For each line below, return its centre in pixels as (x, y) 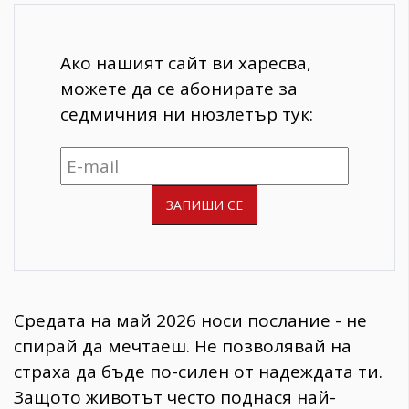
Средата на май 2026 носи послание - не (190, 321)
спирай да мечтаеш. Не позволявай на (183, 346)
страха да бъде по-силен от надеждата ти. (198, 372)
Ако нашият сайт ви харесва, (186, 63)
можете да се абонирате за (179, 88)
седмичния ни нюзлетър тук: (187, 114)
